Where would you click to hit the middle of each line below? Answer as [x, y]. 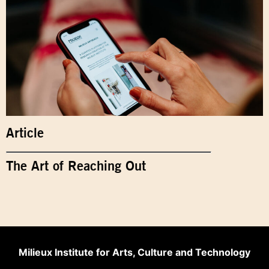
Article [25, 132]
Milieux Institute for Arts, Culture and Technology [134, 252]
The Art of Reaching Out [80, 165]
